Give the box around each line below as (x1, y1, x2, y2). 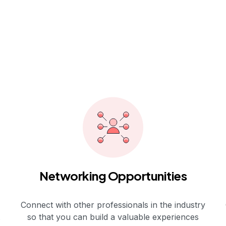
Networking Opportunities (39, 167, 187, 183)
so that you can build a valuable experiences (27, 211, 199, 222)
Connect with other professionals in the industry (21, 199, 205, 210)
